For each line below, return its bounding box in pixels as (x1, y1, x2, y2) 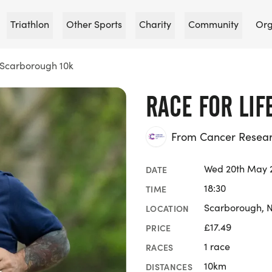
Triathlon (10, 18, 49, 30)
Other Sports (66, 18, 122, 30)
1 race (204, 240, 230, 253)
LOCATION (146, 202, 189, 214)
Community (188, 18, 239, 30)
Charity (138, 18, 171, 30)
